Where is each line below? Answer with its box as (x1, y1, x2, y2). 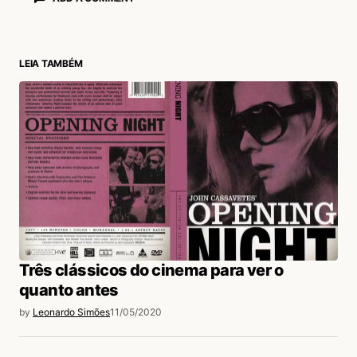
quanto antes (19, 280, 119, 300)
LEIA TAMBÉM (19, 57, 83, 70)
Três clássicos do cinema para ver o (19, 261, 283, 280)
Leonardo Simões (33, 306, 110, 319)
